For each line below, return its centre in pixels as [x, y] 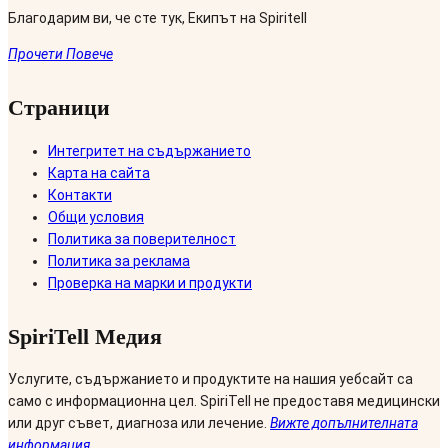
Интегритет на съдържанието [149, 150]
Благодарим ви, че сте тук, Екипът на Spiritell [157, 18]
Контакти [80, 194]
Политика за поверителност [142, 238]
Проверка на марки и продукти [150, 282]
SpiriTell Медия [85, 336]
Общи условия [96, 216]
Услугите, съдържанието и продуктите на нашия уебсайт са [210, 378]
